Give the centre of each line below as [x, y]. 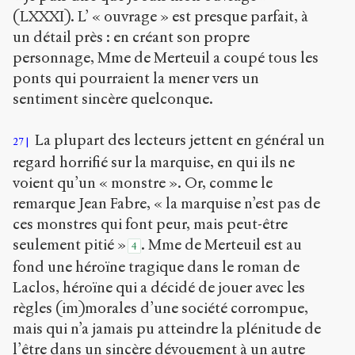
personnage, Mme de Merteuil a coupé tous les [166, 57]
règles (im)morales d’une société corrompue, [160, 307]
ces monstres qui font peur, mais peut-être [150, 223]
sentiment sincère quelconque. [113, 98]
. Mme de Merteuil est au [221, 244]
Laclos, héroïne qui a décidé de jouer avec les [159, 287]
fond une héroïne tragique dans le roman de [156, 266]
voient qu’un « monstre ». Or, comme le [143, 182]
